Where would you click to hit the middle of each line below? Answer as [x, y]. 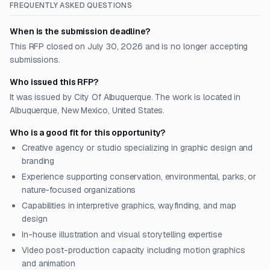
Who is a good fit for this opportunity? [88, 133]
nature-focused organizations [79, 190]
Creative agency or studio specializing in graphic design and [137, 148]
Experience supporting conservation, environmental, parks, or [139, 177]
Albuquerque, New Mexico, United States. [87, 110]
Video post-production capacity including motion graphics [133, 250]
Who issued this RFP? [54, 82]
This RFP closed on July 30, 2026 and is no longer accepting [129, 46]
